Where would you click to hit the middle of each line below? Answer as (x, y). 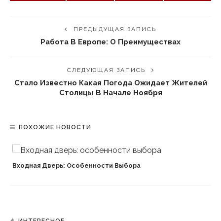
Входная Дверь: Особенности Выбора (76, 165)
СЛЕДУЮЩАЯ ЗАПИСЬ (106, 70)
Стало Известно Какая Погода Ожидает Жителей (110, 82)
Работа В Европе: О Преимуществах (110, 41)
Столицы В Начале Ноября (110, 92)
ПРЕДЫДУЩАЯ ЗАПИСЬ (115, 29)
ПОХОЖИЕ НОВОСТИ (55, 127)
